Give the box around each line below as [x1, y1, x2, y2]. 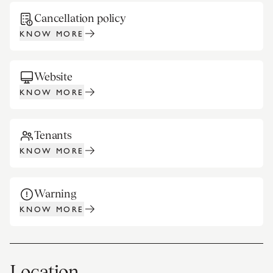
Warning [34, 187, 76, 200]
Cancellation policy [34, 12, 126, 24]
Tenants [34, 129, 72, 141]
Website [34, 70, 73, 83]
